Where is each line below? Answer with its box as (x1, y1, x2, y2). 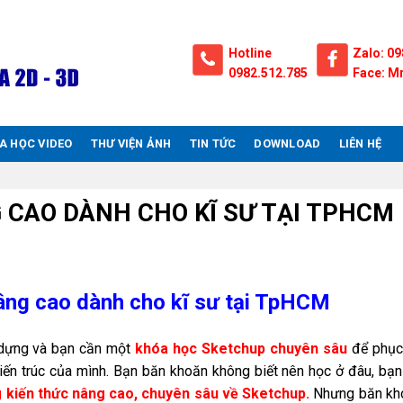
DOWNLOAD (254, 137, 321, 150)
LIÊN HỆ (338, 137, 382, 150)
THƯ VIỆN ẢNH (90, 137, 172, 150)
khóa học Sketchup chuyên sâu (135, 340, 348, 358)
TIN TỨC (189, 137, 237, 150)
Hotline (228, 46, 272, 60)
